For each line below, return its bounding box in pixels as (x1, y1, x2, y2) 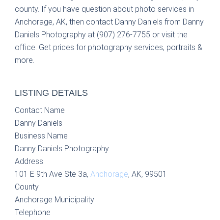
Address (15, 157, 43, 166)
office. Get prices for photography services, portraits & (15, 43, 202, 52)
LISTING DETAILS (15, 88, 88, 98)
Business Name (15, 131, 68, 140)
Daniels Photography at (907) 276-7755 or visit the (15, 30, 188, 39)
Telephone (15, 208, 51, 217)
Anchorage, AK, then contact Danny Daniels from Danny (15, 17, 204, 27)
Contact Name (15, 106, 65, 115)
